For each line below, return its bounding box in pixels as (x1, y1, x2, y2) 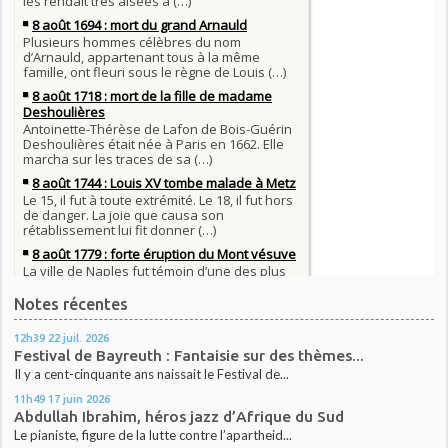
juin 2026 (63, 391, 111, 405)
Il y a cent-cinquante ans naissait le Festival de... (14, 365, 290, 382)
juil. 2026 (63, 330, 110, 344)
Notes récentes (14, 295, 129, 314)
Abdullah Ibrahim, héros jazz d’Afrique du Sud (14, 407, 345, 425)
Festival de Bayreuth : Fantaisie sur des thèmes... (14, 346, 365, 364)
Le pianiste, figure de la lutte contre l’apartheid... (14, 426, 293, 443)
